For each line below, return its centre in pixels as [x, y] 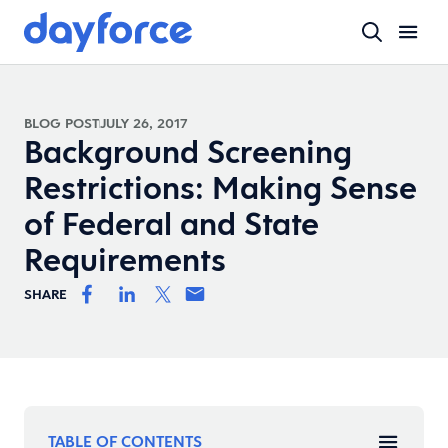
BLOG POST [61, 123]
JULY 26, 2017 [143, 123]
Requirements [125, 259]
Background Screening [188, 151]
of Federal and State [171, 223]
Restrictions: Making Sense [220, 187]
